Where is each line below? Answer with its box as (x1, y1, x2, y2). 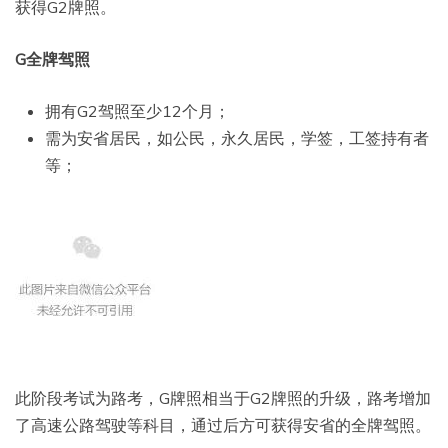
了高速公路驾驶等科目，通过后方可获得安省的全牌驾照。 (15, 415, 431, 436)
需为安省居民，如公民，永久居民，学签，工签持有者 (45, 128, 429, 149)
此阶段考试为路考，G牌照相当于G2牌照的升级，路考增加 (15, 388, 431, 409)
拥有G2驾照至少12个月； (45, 101, 230, 122)
